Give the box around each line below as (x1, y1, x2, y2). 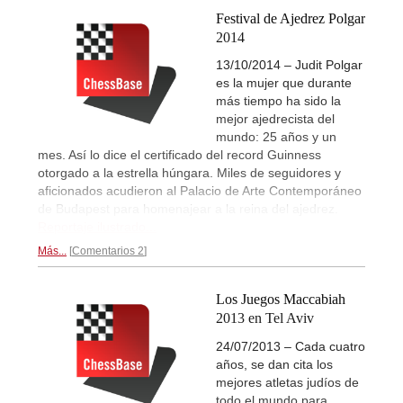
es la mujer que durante (216, 76, 352, 91)
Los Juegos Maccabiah (216, 291, 345, 308)
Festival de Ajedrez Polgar (216, 11, 365, 27)
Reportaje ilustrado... (38, 219, 157, 235)
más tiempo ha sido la (216, 94, 341, 109)
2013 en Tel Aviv (216, 310, 314, 327)
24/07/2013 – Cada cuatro (216, 338, 365, 354)
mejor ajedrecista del (216, 112, 335, 127)
